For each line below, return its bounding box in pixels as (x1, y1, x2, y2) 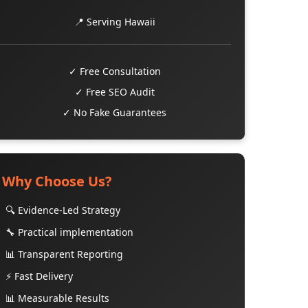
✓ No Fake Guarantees (63, 106, 167, 119)
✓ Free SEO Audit (74, 85, 155, 98)
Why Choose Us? (1, 172, 112, 190)
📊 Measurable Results (5, 291, 109, 305)
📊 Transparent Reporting (5, 247, 123, 261)
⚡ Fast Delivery (5, 269, 73, 283)
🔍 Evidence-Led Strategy (5, 203, 120, 217)
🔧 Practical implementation (5, 225, 133, 239)
